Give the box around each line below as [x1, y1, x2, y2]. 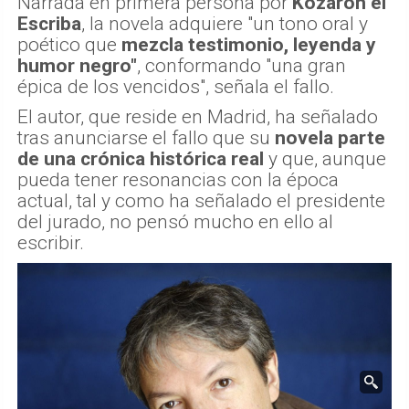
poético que [17, 34, 121, 57]
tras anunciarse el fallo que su [17, 127, 275, 150]
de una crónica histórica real [17, 148, 264, 171]
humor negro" [17, 55, 137, 78]
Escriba [17, 13, 81, 36]
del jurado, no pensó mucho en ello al [17, 211, 333, 234]
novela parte [275, 127, 385, 150]
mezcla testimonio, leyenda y [121, 34, 376, 57]
